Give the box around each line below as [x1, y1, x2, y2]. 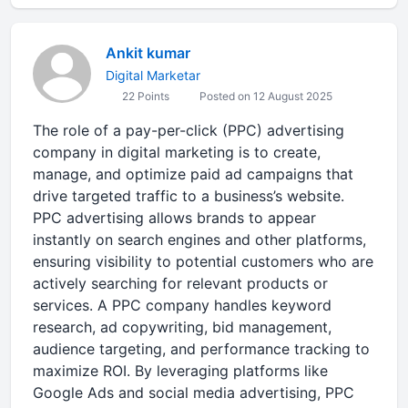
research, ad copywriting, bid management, [33, 318, 331, 336]
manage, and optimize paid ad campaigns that [33, 165, 353, 183]
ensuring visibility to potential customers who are [33, 252, 373, 270]
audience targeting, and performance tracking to [33, 340, 370, 358]
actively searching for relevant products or [33, 274, 328, 292]
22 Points [119, 89, 169, 103]
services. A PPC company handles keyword [33, 296, 331, 314]
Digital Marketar [106, 67, 200, 83]
